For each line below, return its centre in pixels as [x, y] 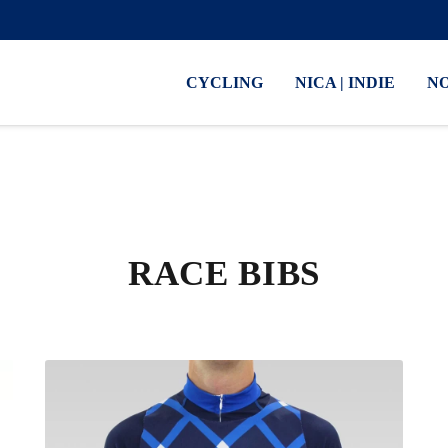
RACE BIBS [224, 273]
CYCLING [224, 82]
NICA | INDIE [345, 82]
